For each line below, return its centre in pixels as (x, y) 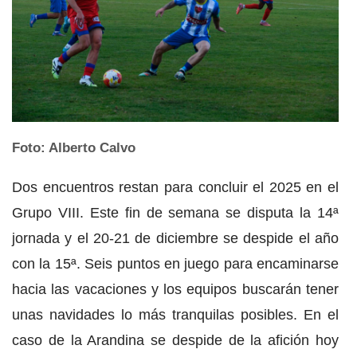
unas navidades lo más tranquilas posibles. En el (175, 315)
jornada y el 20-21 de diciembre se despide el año (175, 239)
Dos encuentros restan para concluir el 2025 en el (175, 188)
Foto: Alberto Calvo (74, 148)
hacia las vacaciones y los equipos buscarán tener (175, 290)
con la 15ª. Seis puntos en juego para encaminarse (175, 264)
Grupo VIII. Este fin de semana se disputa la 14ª (175, 213)
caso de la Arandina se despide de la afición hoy (175, 341)
